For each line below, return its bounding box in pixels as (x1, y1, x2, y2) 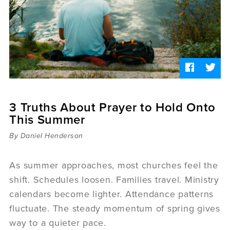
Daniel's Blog (34, 41, 84, 51)
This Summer (9, 112, 85, 127)
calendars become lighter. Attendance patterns (9, 188, 214, 200)
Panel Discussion (34, 81, 99, 91)
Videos (34, 14, 61, 24)
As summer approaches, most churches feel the (9, 159, 218, 171)
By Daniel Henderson (9, 131, 83, 140)
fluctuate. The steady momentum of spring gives (9, 202, 220, 214)
